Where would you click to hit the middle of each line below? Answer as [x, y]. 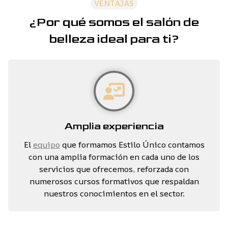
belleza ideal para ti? [114, 39]
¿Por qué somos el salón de [114, 22]
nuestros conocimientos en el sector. [114, 194]
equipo [46, 145]
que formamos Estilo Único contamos [132, 145]
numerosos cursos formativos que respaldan [114, 181]
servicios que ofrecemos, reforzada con [114, 169]
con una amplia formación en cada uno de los [114, 157]
